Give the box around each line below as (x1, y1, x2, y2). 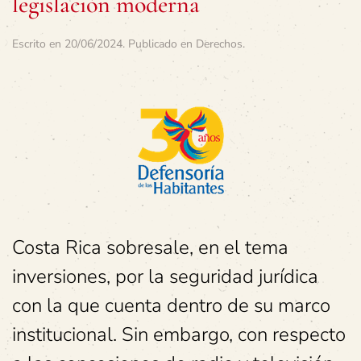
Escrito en (12, 36, 64, 52)
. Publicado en (122, 36, 196, 52)
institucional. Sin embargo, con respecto (12, 322, 346, 348)
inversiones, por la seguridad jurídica (12, 263, 318, 290)
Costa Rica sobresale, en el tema (12, 234, 288, 261)
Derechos (196, 36, 243, 52)
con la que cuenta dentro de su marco (12, 293, 330, 319)
